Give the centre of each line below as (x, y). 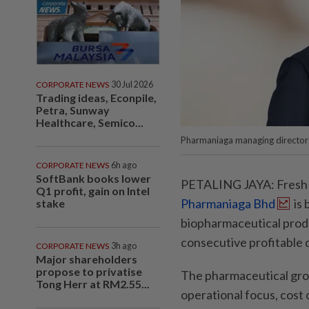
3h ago (124, 246)
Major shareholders (87, 259)
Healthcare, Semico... (90, 122)
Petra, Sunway (73, 110)
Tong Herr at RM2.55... (93, 283)
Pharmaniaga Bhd (228, 203)
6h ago (124, 165)
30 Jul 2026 (132, 84)
